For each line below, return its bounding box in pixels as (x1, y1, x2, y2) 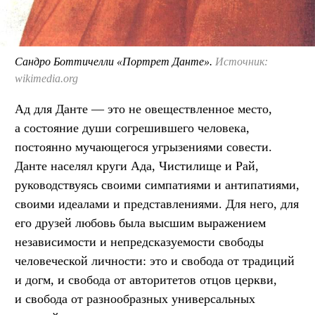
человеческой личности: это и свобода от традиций (15, 253, 295, 268)
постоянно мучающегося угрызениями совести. (15, 139, 272, 154)
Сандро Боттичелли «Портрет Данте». (15, 55, 215, 67)
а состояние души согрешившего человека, (15, 120, 250, 135)
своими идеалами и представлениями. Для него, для (15, 196, 299, 211)
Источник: (215, 55, 268, 67)
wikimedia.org (15, 72, 78, 84)
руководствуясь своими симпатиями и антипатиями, (15, 177, 300, 192)
